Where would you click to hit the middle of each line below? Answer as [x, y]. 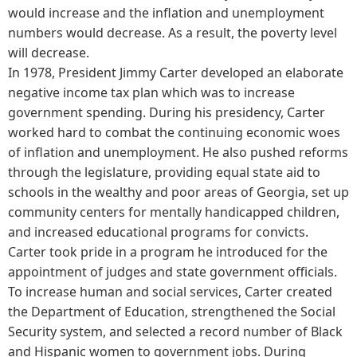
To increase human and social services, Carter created [170, 291]
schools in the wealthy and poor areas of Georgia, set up [178, 192]
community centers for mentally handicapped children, [174, 212]
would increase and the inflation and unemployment [166, 12]
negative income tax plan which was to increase [151, 92]
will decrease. [49, 52]
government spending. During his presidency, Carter [167, 112]
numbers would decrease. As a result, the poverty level [173, 32]
